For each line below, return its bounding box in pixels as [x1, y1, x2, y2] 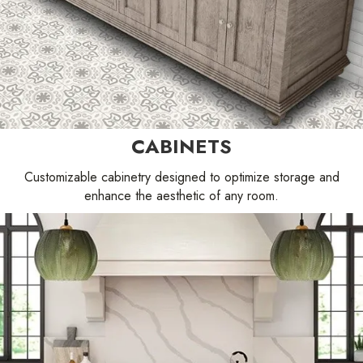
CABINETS [131, 131, 232, 160]
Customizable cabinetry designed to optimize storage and [23, 167, 340, 186]
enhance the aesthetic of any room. [84, 186, 279, 205]
